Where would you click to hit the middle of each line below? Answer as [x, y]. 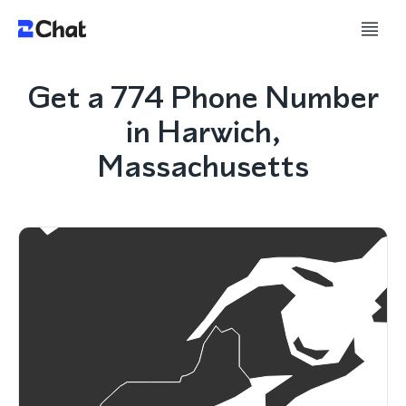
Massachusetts [203, 166]
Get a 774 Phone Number [203, 97]
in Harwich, [203, 131]
